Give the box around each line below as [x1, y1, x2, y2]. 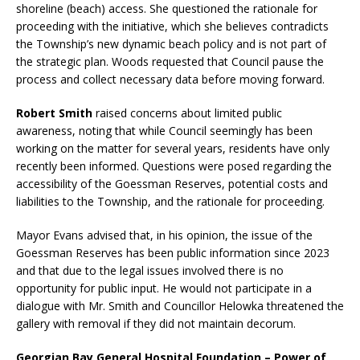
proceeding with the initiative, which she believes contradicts [16, 18, 329, 35]
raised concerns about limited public [92, 105, 282, 121]
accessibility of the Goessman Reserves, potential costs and [16, 176, 328, 192]
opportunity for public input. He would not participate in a [16, 280, 312, 297]
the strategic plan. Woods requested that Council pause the [16, 54, 324, 70]
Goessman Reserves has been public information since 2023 [16, 245, 329, 261]
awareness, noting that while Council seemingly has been [16, 123, 313, 139]
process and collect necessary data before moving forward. [16, 72, 325, 88]
